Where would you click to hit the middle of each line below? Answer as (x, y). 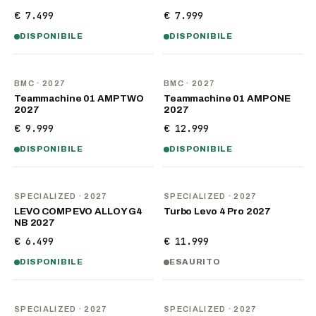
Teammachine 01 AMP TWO (79, 98)
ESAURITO (195, 262)
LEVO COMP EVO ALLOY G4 (79, 211)
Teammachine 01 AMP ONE (227, 98)
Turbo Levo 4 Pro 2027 (218, 211)
